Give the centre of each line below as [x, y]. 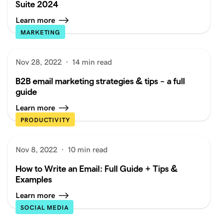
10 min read [88, 149]
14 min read [92, 62]
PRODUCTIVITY [45, 120]
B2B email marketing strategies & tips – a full [100, 81]
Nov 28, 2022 [39, 62]
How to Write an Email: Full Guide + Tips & [97, 168]
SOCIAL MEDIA [45, 207]
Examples [34, 179]
